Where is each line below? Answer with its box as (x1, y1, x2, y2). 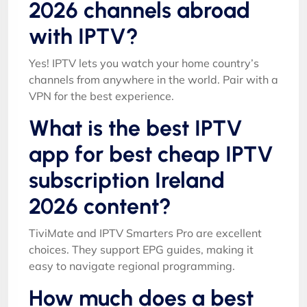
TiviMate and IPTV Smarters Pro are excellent (29, 225, 262, 240)
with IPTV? (29, 23, 138, 49)
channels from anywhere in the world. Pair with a (29, 72, 278, 86)
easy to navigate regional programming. (29, 258, 235, 273)
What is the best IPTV (29, 114, 243, 141)
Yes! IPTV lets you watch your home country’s (29, 56, 259, 70)
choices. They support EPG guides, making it (29, 242, 254, 256)
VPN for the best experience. (29, 88, 174, 103)
